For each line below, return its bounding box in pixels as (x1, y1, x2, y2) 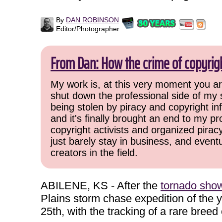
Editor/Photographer (56, 25, 119, 33)
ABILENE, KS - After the (41, 179, 161, 192)
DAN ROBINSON (66, 16, 119, 24)
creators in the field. (51, 147, 138, 158)
